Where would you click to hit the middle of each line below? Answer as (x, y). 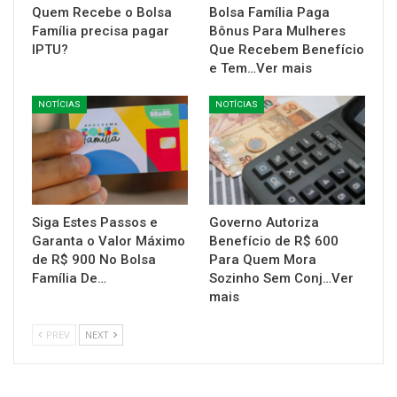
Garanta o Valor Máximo (109, 241)
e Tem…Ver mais (261, 68)
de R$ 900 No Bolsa (94, 260)
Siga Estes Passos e (95, 223)
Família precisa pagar (101, 31)
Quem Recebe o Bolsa (102, 12)
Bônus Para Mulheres (277, 31)
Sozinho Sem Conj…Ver (281, 279)
